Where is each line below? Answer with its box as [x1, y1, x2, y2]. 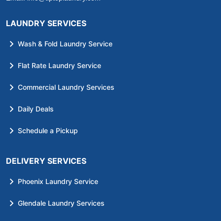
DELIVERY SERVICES [6, 155, 86, 166]
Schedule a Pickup [18, 126, 78, 135]
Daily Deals [18, 104, 54, 113]
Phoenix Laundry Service [18, 177, 98, 185]
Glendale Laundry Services [18, 198, 105, 207]
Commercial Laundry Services [18, 82, 114, 91]
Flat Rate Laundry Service [18, 61, 101, 70]
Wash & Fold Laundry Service [18, 39, 112, 48]
